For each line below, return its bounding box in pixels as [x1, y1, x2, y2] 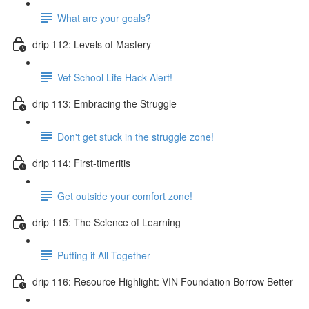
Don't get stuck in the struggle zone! [57, 129, 214, 143]
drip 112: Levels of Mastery [32, 37, 151, 51]
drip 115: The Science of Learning [32, 215, 181, 229]
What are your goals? [57, 10, 151, 25]
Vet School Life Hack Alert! [57, 70, 172, 84]
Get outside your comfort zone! [57, 188, 192, 203]
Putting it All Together [57, 248, 150, 262]
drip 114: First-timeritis [32, 155, 130, 170]
